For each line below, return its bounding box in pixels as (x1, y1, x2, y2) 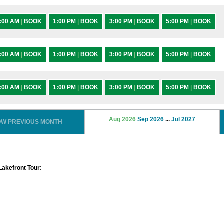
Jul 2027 (171, 116, 195, 123)
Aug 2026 (108, 116, 136, 123)
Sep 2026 (137, 116, 164, 123)
